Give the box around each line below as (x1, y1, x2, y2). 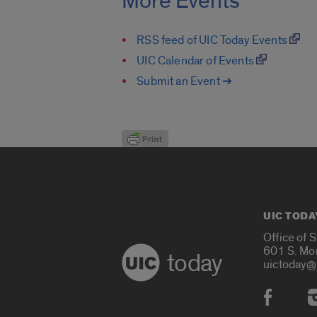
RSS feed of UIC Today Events (137, 32, 290, 47)
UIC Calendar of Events (137, 52, 257, 68)
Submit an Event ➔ (137, 73, 233, 88)
